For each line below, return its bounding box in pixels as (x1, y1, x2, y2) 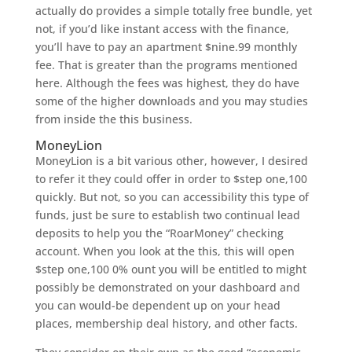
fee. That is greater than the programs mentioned (35, 57, 298, 72)
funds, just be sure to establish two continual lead (35, 207, 300, 222)
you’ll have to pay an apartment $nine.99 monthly (35, 39, 297, 54)
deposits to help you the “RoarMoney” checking (35, 225, 284, 240)
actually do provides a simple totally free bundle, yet (35, 3, 312, 18)
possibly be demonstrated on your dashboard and (35, 280, 300, 295)
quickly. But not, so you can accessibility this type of (35, 189, 309, 204)
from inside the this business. (35, 112, 192, 126)
